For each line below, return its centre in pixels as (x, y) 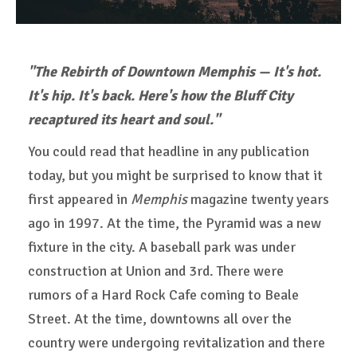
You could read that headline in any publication (169, 151)
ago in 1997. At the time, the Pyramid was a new (175, 223)
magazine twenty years (258, 199)
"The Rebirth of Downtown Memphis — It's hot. (175, 72)
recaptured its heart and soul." (124, 120)
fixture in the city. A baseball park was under (162, 247)
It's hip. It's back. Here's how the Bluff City (161, 96)
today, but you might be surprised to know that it (175, 175)
